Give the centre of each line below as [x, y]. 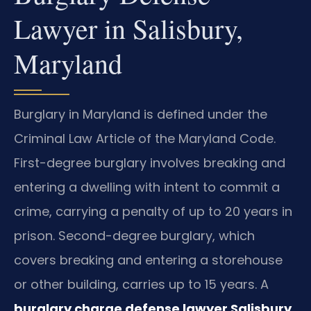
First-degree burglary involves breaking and [150, 163]
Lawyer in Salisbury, [128, 28]
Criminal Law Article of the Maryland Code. [145, 139]
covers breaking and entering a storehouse [148, 260]
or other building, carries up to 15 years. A [141, 285]
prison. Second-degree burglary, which [134, 236]
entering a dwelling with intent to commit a [147, 187]
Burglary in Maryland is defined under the [141, 115]
